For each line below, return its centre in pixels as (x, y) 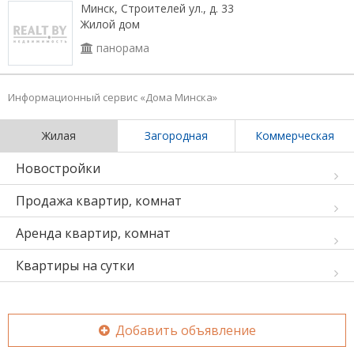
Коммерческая (295, 136)
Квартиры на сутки (75, 265)
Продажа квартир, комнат (99, 201)
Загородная (176, 136)
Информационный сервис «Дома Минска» (113, 97)
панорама (121, 48)
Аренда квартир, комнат (93, 233)
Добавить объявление (184, 330)
